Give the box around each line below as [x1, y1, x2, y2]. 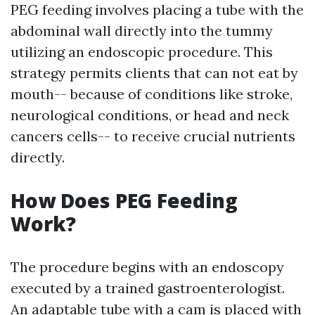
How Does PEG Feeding [11, 187, 238, 214]
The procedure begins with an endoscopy [11, 258, 284, 276]
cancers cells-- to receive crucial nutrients [11, 127, 295, 145]
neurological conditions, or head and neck [11, 106, 289, 124]
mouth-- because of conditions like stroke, [11, 85, 292, 103]
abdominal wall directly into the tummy [11, 22, 273, 39]
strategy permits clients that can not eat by [11, 64, 298, 82]
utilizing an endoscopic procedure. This [11, 43, 273, 60]
